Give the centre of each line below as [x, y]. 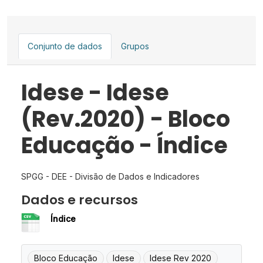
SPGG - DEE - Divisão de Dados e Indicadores [110, 177]
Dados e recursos [80, 200]
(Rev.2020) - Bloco [126, 119]
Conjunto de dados [65, 46]
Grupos [135, 46]
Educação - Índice [124, 146]
